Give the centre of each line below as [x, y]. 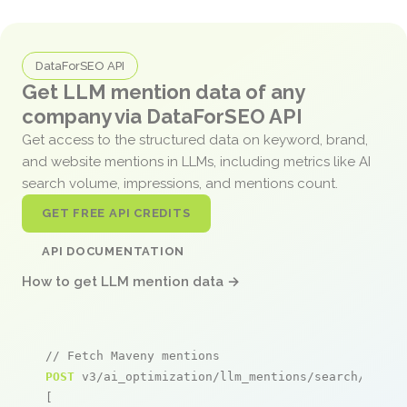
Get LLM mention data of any [163, 91]
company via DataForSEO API [162, 116]
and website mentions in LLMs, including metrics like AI [196, 161]
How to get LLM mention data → [131, 281]
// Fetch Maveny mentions [133, 355]
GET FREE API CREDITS [116, 213]
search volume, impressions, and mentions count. [182, 183]
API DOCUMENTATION [114, 251]
